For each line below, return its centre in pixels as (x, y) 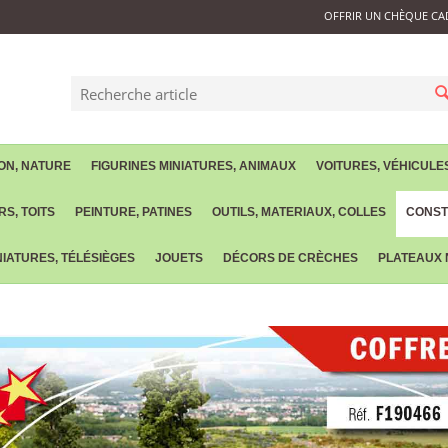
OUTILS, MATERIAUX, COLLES (299, 212)
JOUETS (179, 258)
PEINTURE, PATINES (133, 212)
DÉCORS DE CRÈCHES (290, 258)
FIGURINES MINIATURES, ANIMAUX (193, 166)
